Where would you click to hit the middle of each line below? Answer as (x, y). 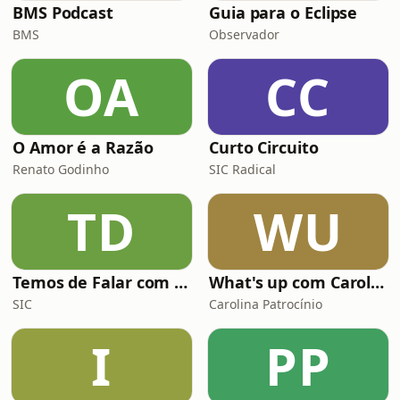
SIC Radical (242, 169)
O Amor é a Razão (83, 147)
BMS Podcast (63, 12)
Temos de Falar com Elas (181, 282)
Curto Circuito (264, 147)
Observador (244, 34)
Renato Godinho (61, 169)
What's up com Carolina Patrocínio (378, 282)
